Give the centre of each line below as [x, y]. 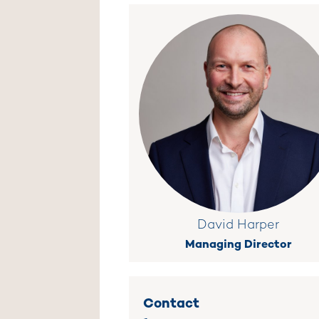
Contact [171, 303]
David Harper [239, 225]
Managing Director [238, 244]
